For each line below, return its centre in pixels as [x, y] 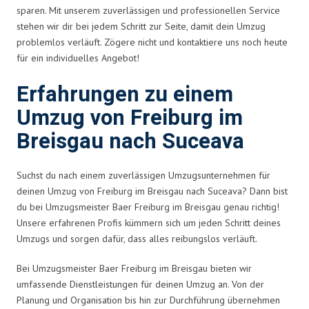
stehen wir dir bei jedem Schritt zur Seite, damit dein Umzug [141, 26]
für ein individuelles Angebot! [78, 58]
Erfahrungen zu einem [125, 94]
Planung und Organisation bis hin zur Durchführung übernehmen [148, 300]
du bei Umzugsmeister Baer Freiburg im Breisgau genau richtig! [148, 207]
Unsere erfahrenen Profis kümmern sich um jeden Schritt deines [149, 222]
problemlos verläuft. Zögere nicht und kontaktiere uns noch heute [152, 42]
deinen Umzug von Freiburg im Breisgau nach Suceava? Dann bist [152, 191]
